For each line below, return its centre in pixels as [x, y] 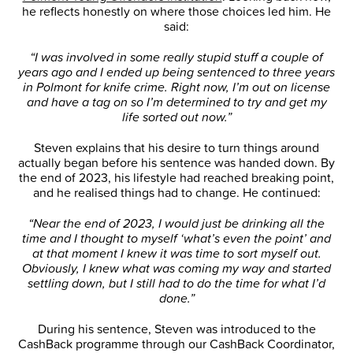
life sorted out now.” [176, 117]
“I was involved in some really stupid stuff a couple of [176, 57]
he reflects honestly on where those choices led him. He [176, 11]
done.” [176, 298]
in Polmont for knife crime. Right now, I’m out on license [176, 87]
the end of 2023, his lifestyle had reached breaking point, [176, 178]
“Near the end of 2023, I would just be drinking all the [176, 223]
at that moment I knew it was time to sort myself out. [176, 253]
